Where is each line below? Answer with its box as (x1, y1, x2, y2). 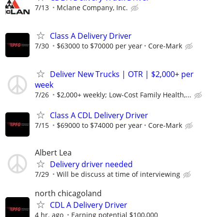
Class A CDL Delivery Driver (50, 109, 148, 121)
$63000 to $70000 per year (57, 41, 142, 51)
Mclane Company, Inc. (57, 2, 128, 12)
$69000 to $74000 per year (57, 120, 142, 130)
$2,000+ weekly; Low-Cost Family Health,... (57, 90, 191, 100)
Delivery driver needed (50, 158, 133, 170)
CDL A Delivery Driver (50, 199, 127, 210)
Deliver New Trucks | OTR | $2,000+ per (50, 69, 194, 80)
